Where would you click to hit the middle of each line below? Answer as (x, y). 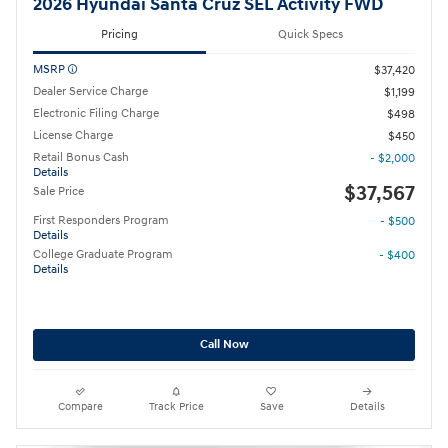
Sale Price (58, 192)
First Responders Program (101, 221)
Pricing (119, 35)
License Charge (73, 136)
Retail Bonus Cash (81, 158)
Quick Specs (310, 35)
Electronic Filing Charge (96, 114)
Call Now (224, 345)
